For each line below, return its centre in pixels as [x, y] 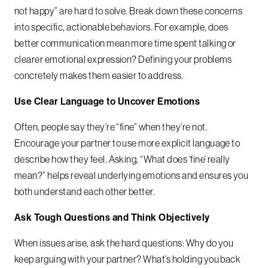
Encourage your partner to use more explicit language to [127, 143]
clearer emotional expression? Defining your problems [123, 59]
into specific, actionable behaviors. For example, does [121, 27]
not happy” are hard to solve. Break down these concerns [129, 10]
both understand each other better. [85, 191]
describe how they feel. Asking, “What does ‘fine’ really [122, 159]
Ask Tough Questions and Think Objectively [112, 217]
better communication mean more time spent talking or [125, 43]
